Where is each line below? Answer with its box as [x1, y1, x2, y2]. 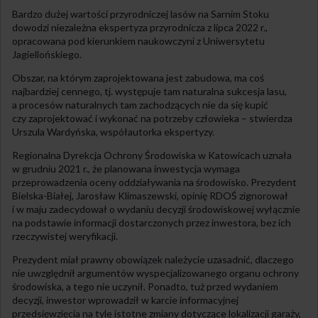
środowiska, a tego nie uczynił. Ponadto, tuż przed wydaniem [12, 280, 278, 293]
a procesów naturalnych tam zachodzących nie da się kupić [12, 99, 268, 111]
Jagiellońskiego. [12, 48, 82, 61]
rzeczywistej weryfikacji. [12, 230, 118, 243]
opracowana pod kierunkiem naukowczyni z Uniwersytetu [12, 35, 265, 48]
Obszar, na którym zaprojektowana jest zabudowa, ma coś [12, 72, 264, 84]
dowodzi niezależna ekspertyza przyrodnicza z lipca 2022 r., [12, 21, 268, 34]
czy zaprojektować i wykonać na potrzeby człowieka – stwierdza [12, 112, 292, 125]
